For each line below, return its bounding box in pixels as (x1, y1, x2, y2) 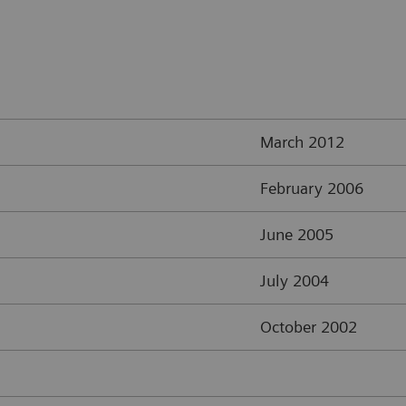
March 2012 (260, 131, 344, 151)
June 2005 (260, 224, 333, 244)
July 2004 (260, 270, 329, 290)
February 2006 (260, 178, 363, 198)
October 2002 (260, 316, 357, 336)
